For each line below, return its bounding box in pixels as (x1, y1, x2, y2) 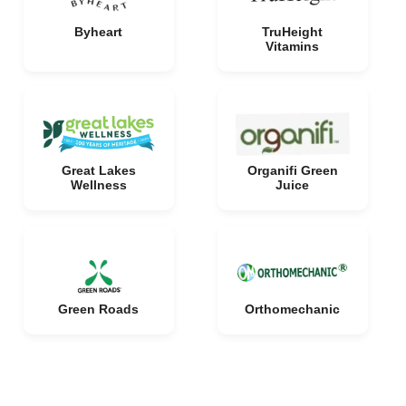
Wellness (70, 178, 127, 192)
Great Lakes (61, 163, 136, 178)
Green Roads (58, 302, 139, 316)
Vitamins (266, 39, 319, 53)
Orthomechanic (245, 302, 340, 316)
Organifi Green (246, 163, 338, 178)
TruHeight (262, 24, 323, 39)
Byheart (74, 24, 122, 39)
